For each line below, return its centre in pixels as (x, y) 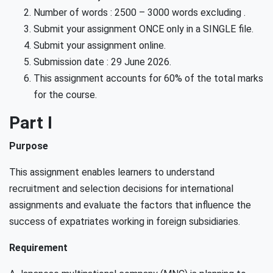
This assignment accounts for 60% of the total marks (148, 78)
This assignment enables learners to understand (112, 172)
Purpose (29, 146)
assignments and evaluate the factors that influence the (130, 205)
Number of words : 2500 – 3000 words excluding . (140, 12)
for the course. (65, 95)
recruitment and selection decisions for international (121, 189)
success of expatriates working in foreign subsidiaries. (125, 222)
